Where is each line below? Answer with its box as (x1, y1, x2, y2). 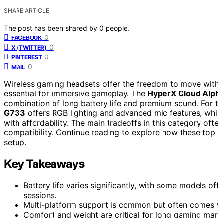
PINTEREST (11, 53, 42, 61)
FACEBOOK (11, 34, 42, 41)
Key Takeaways (4, 156, 84, 171)
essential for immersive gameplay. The (4, 88, 147, 98)
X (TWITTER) (11, 43, 47, 51)
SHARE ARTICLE (4, 6, 49, 14)
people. (106, 23, 129, 32)
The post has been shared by (4, 23, 99, 32)
